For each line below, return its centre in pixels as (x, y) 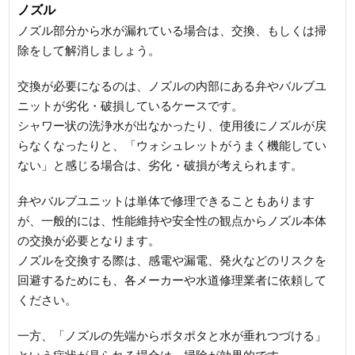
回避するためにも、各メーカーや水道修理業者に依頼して (172, 280)
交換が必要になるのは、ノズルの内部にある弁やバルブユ (172, 86)
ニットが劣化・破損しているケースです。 (131, 105)
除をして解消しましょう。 (89, 50)
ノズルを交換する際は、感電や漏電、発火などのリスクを (172, 260)
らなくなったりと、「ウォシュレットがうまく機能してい (172, 145)
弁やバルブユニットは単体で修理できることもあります (166, 200)
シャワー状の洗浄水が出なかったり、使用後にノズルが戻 (172, 125)
